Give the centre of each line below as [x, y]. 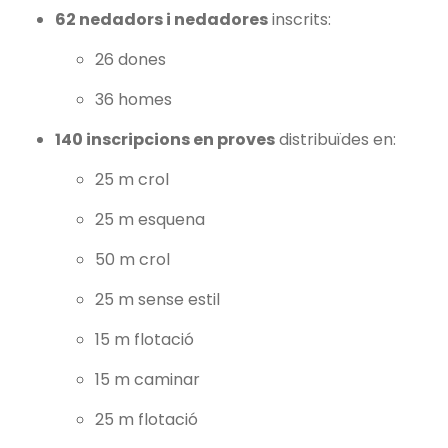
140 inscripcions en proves [165, 140]
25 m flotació [146, 420]
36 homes [133, 100]
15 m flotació [144, 340]
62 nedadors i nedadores [161, 20]
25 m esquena [150, 220]
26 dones [130, 60]
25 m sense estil [157, 300]
